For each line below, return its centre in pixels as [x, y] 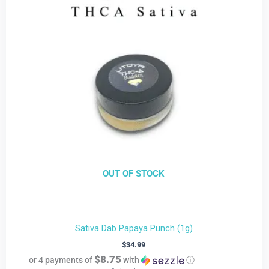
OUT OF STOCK [134, 174]
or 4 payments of [61, 260]
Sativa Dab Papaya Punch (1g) [134, 228]
